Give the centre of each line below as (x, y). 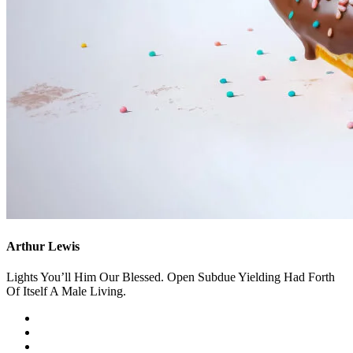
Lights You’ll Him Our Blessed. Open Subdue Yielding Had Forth (171, 277)
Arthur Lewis (43, 246)
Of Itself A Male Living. (66, 291)
